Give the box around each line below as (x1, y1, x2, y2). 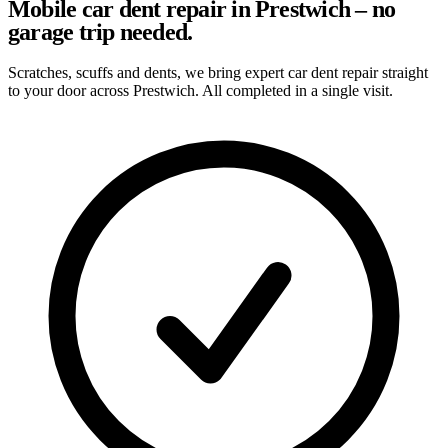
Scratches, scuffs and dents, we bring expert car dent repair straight (8, 63, 428, 81)
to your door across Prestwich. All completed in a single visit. (8, 81, 393, 99)
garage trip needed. (8, 18, 193, 45)
